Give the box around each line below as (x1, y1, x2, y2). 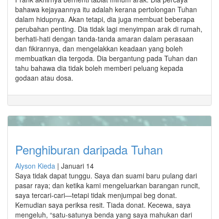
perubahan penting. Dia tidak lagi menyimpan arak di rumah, (15, 23, 202, 34)
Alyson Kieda (15, 160, 55, 171)
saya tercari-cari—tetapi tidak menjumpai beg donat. (15, 190, 177, 200)
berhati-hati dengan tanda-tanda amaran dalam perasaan (15, 33, 194, 44)
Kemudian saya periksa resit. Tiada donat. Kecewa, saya (15, 199, 191, 210)
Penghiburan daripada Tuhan (15, 140, 163, 158)
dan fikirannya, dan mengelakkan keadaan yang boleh (15, 43, 183, 53)
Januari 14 (61, 160, 94, 171)
